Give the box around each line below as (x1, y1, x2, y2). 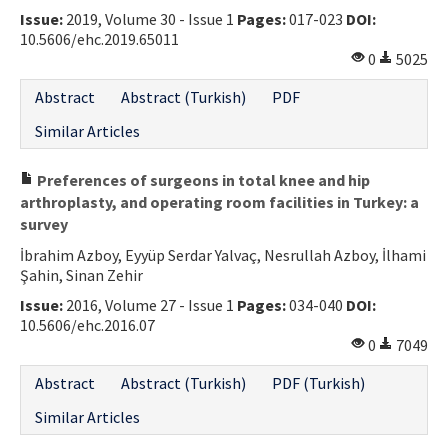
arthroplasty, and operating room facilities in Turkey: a (20, 191, 419, 212)
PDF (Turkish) (272, 372, 365, 393)
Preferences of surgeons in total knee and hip (34, 169, 370, 190)
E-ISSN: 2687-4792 (25, 62, 148, 83)
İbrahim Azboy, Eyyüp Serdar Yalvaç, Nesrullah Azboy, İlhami (20, 244, 426, 265)
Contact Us (35, 13, 117, 34)
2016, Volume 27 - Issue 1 (63, 294, 237, 315)
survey (20, 213, 68, 234)
